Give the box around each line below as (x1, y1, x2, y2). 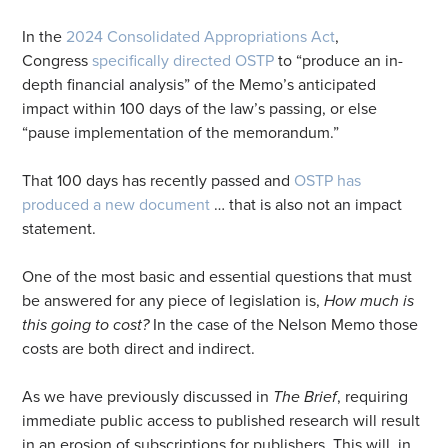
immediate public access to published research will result (22, 410, 421, 431)
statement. (22, 218, 97, 239)
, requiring (337, 386, 409, 407)
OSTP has (294, 170, 362, 191)
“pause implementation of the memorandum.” (22, 122, 344, 143)
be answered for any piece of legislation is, (22, 290, 325, 311)
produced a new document (22, 194, 211, 215)
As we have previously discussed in (22, 386, 274, 407)
